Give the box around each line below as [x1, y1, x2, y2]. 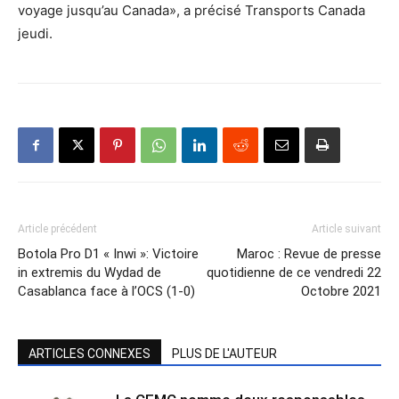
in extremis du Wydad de [18, 265, 161, 281]
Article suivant [312, 223, 381, 236]
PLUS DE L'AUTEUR [172, 346, 277, 362]
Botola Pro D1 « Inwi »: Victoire [18, 246, 199, 263]
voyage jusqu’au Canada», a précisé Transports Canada [18, 2, 365, 20]
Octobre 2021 [301, 283, 381, 300]
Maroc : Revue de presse [237, 246, 381, 263]
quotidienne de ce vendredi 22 [207, 265, 381, 281]
